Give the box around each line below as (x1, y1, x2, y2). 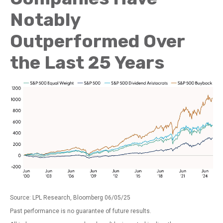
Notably (10, 9, 80, 31)
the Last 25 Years (10, 52, 164, 74)
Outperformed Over (10, 30, 185, 52)
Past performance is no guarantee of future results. (10, 208, 151, 215)
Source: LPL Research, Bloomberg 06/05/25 (10, 194, 130, 202)
